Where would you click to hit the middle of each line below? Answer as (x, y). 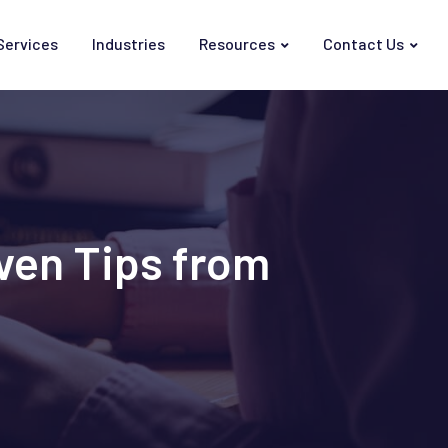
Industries (128, 43)
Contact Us (363, 43)
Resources (237, 43)
